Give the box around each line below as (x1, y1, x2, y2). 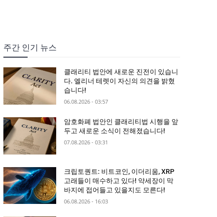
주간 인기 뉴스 (3, 43, 57, 53)
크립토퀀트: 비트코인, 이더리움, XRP (64, 167, 175, 175)
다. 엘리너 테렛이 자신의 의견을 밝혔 (64, 77, 175, 85)
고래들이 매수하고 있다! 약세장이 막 (64, 176, 174, 185)
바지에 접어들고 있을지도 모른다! (64, 186, 166, 194)
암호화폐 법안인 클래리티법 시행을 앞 (64, 118, 179, 126)
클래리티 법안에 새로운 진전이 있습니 (64, 68, 179, 76)
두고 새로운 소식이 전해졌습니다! (64, 127, 166, 135)
